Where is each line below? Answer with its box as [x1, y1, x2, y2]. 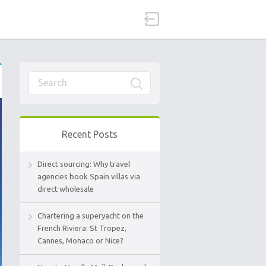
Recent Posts [62, 129, 118, 140]
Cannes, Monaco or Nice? [37, 236, 123, 245]
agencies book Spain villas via [37, 172, 140, 180]
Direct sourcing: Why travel [37, 160, 130, 168]
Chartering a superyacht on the [37, 211, 144, 220]
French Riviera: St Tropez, [37, 224, 126, 232]
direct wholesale [37, 185, 94, 193]
